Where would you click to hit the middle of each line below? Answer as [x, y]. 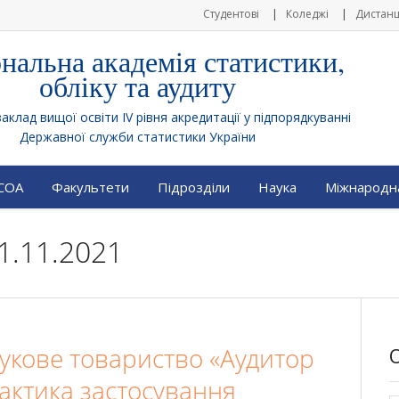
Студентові [231, 14]
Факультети [90, 187]
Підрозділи [194, 187]
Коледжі [307, 14]
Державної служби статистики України [138, 137]
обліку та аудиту [138, 86]
